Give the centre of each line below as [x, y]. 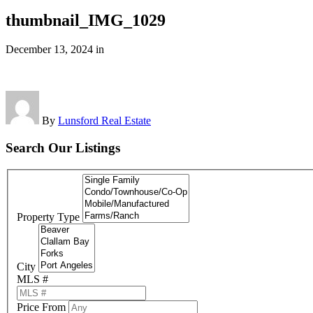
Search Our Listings [63, 148]
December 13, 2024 [49, 50]
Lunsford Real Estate [104, 121]
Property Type [48, 217]
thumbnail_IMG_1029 [86, 20]
